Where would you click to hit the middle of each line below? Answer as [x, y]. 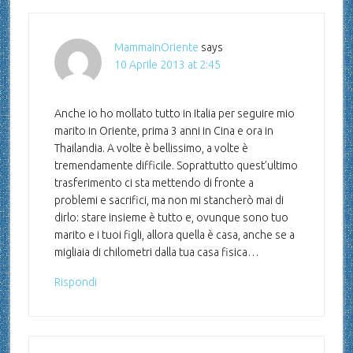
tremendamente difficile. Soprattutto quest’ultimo [176, 166]
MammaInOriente [156, 48]
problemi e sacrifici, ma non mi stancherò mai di [169, 201]
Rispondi [75, 282]
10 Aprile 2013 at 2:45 [167, 65]
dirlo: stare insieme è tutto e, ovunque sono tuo [171, 218]
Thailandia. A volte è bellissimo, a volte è [151, 149]
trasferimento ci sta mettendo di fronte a [154, 183]
